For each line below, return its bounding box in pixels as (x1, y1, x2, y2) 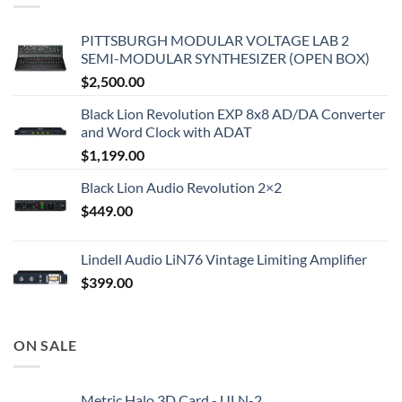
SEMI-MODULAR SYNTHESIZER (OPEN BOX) (81, 48, 370, 66)
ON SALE (13, 336, 77, 354)
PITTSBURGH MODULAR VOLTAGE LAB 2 (81, 31, 349, 48)
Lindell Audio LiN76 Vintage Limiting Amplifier (81, 249, 367, 267)
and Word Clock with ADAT (81, 122, 251, 140)
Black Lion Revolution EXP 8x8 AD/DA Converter (81, 104, 385, 122)
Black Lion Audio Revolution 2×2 (81, 178, 282, 196)
